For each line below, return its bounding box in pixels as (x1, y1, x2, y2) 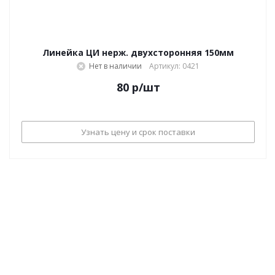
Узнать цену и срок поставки (81, 126, 195, 137)
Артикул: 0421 (149, 61, 199, 71)
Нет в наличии (89, 61, 142, 71)
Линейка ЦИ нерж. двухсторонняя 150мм (42, 47, 234, 58)
